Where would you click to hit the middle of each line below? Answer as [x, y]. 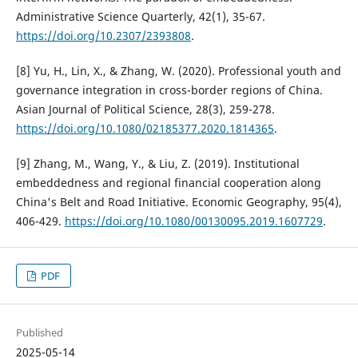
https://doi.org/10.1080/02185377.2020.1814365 [145, 129]
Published [39, 333]
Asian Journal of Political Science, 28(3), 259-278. [145, 109]
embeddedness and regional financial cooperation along [168, 183]
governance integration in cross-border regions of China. [169, 90]
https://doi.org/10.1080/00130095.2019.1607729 [193, 221]
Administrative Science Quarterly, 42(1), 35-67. [140, 17]
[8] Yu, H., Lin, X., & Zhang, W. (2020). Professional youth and [178, 71]
